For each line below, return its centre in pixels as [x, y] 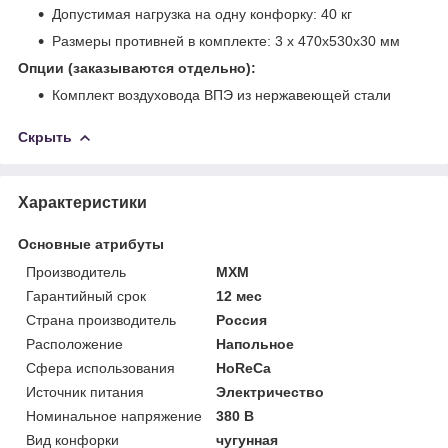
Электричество [270, 391]
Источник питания [85, 391]
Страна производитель [101, 319]
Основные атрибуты [91, 243]
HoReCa [244, 367]
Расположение [74, 343]
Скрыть [45, 136]
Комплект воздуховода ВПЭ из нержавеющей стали [221, 94]
